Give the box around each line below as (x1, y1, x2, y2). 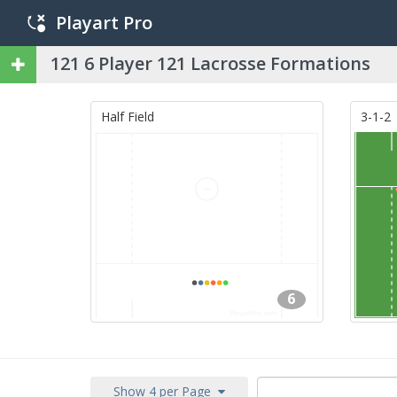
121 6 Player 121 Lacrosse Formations (51, 51, 370, 75)
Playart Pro (56, 11, 152, 35)
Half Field (97, 108, 154, 125)
